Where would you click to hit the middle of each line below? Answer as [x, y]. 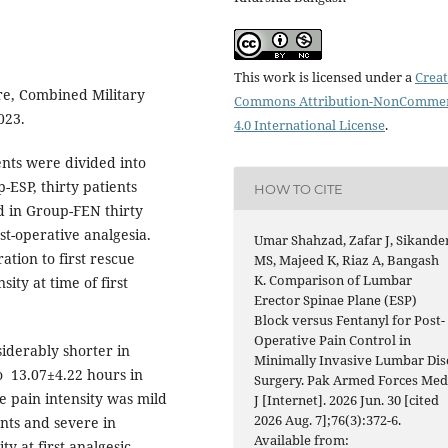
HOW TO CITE [299, 188]
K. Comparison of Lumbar [333, 280]
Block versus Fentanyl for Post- [350, 320]
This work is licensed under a [324, 77]
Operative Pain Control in [333, 340]
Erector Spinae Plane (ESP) [336, 300]
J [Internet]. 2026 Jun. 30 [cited [347, 400]
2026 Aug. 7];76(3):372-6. [328, 420]
